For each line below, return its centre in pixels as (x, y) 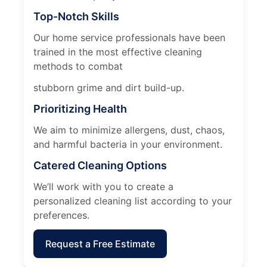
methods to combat (78, 66)
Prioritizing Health (80, 108)
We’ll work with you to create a (103, 186)
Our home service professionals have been (129, 37)
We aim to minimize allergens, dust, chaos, (129, 130)
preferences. (61, 215)
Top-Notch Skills (76, 16)
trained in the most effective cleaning (118, 52)
